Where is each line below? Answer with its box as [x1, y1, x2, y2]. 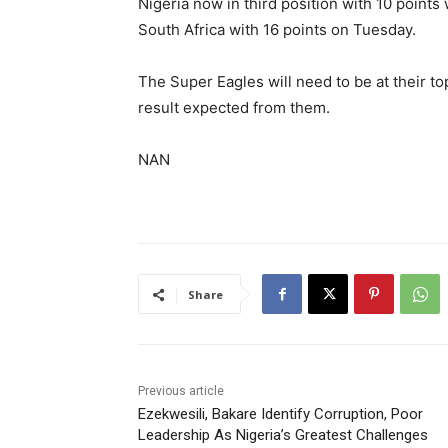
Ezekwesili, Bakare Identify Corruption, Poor [138, 405, 423, 424]
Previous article [138, 384, 224, 399]
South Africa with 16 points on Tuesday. [138, 20, 416, 40]
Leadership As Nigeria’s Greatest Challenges [138, 426, 428, 445]
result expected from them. [138, 98, 330, 118]
